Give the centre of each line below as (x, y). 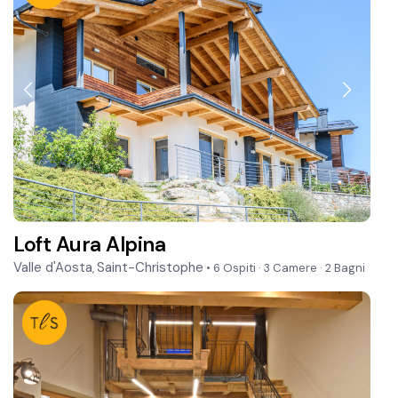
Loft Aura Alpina (90, 245)
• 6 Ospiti (231, 268)
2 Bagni (344, 268)
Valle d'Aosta (53, 268)
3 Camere (291, 268)
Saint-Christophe (151, 268)
